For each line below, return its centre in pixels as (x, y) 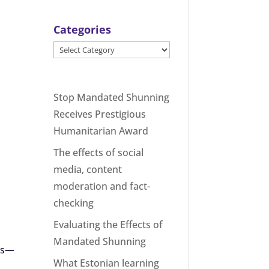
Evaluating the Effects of (108, 225)
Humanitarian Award (101, 131)
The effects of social (99, 153)
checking (74, 203)
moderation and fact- (102, 186)
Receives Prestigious (100, 114)
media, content (88, 170)
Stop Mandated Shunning (112, 98)
